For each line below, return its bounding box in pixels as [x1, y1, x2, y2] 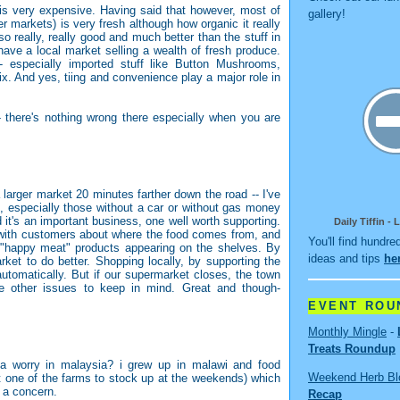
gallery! [308, 7, 346, 21]
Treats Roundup [308, 341, 396, 355]
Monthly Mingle [308, 324, 387, 338]
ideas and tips [308, 252, 384, 266]
